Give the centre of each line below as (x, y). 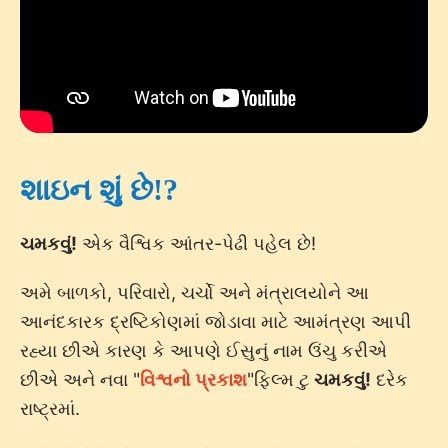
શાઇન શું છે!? (99, 190)
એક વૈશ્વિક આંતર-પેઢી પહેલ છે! (196, 243)
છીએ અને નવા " (80, 379)
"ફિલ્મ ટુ (280, 379)
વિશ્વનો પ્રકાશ (193, 379)
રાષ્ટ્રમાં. (50, 408)
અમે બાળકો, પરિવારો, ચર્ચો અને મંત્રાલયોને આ (194, 292)
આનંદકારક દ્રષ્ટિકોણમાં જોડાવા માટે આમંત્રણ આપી (215, 321)
